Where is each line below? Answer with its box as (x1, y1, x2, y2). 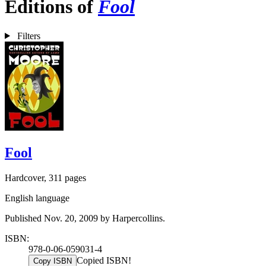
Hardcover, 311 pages (5, 172, 86, 183)
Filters (17, 30, 40, 41)
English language (5, 192, 69, 203)
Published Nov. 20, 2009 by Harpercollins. (5, 213, 165, 223)
